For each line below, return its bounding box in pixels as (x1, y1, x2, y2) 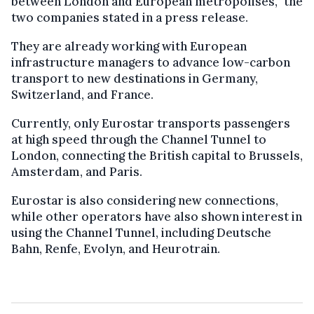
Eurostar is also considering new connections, (11, 193, 278, 208)
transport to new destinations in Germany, (11, 71, 258, 86)
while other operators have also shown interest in (11, 209, 302, 224)
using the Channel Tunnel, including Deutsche (11, 225, 271, 240)
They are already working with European (11, 39, 247, 54)
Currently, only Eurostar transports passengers (11, 116, 290, 131)
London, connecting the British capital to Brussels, (11, 148, 303, 163)
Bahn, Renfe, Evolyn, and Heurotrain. (11, 241, 220, 257)
